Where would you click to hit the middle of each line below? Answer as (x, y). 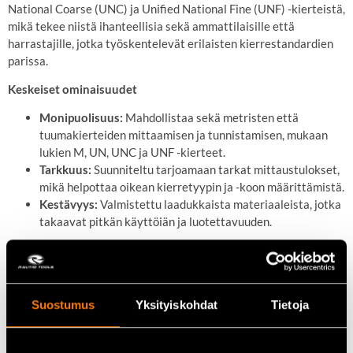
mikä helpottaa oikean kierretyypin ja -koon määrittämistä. (192, 187)
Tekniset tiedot (48, 268)
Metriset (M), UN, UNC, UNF (184, 314)
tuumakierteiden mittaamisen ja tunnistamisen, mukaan (184, 135)
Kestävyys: (69, 204)
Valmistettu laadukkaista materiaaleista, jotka (221, 204)
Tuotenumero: (78, 297)
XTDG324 (146, 297)
